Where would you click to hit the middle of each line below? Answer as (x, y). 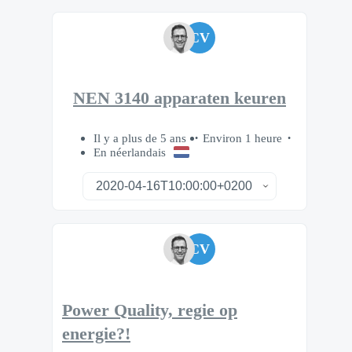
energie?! (96, 334)
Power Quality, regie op (150, 310)
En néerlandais (130, 152)
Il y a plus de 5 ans (141, 138)
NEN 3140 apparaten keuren (180, 99)
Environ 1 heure (242, 138)
